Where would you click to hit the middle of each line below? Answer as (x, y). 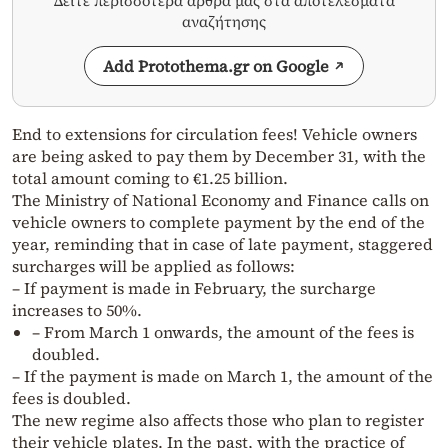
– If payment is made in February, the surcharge (194, 288)
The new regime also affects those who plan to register (218, 420)
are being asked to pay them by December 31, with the (219, 156)
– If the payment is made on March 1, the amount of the (222, 376)
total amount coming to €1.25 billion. (150, 178)
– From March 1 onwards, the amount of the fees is (223, 332)
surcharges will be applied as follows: (153, 266)
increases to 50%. (77, 310)
